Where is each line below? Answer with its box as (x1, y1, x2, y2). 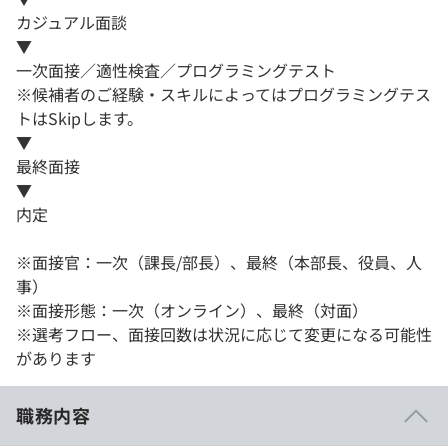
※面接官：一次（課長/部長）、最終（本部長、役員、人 (16, 250, 422, 275)
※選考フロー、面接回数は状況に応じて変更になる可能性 (16, 322, 432, 347)
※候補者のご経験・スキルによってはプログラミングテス (16, 82, 431, 107)
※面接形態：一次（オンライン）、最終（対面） (16, 298, 368, 323)
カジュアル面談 (16, 10, 127, 35)
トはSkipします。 (16, 106, 143, 131)
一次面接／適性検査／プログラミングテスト (16, 58, 336, 83)
